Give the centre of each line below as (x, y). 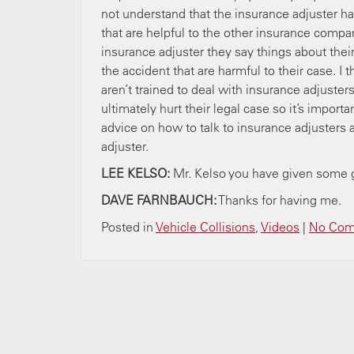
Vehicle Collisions (205, 227)
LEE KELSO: (136, 173)
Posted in (128, 227)
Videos (280, 227)
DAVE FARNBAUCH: (159, 200)
